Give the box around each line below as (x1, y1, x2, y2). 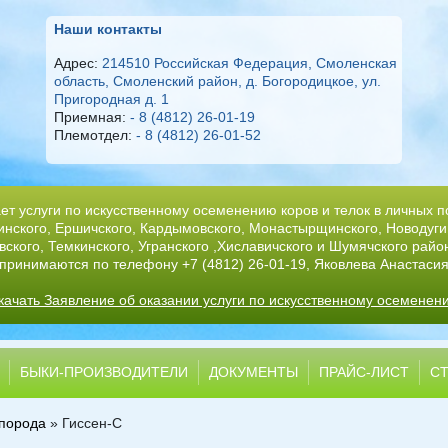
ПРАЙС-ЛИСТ (319, 364, 409, 380)
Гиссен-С (62, 415, 122, 431)
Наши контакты (54, 21, 162, 37)
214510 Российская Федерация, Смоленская (98, 55, 397, 71)
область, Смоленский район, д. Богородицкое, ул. (54, 73, 381, 89)
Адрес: (54, 55, 98, 71)
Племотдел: (54, 127, 132, 143)
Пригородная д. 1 (54, 91, 169, 107)
